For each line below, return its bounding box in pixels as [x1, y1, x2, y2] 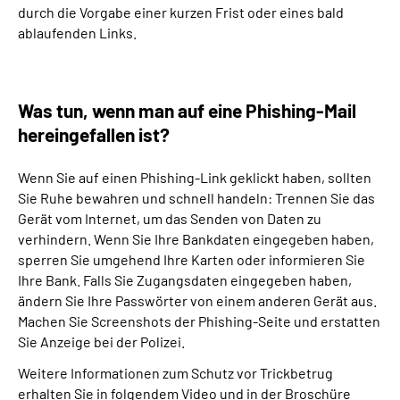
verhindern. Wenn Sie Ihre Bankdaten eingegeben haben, [18, 230, 374, 247]
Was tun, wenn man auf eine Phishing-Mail [18, 99, 356, 121]
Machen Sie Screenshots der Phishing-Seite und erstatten [18, 312, 380, 329]
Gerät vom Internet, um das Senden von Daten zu [18, 210, 321, 227]
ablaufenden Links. [18, 24, 137, 41]
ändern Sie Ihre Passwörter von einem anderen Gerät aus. [18, 292, 377, 309]
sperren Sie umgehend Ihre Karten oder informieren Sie [18, 251, 365, 268]
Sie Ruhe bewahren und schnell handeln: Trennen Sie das [18, 189, 375, 206]
